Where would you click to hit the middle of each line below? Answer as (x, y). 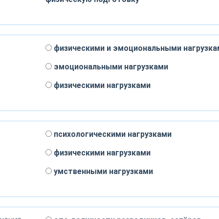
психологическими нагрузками (111, 134)
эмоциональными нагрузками (110, 67)
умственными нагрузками (102, 171)
